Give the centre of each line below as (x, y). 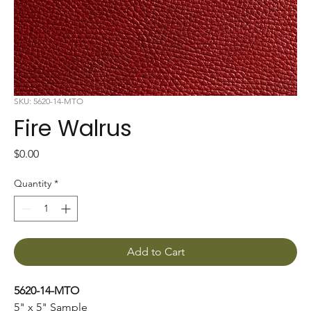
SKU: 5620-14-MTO (49, 101)
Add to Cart (155, 252)
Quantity (33, 184)
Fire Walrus (73, 128)
